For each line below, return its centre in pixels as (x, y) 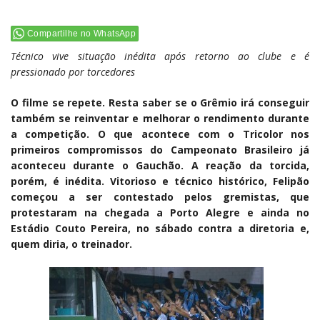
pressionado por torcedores (73, 71)
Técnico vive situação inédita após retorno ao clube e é (160, 56)
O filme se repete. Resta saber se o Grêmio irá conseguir (160, 102)
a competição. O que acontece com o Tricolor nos (160, 134)
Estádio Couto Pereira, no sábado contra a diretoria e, (160, 228)
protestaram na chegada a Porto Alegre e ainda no (160, 212)
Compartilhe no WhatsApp (82, 33)
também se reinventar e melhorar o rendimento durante (160, 118)
